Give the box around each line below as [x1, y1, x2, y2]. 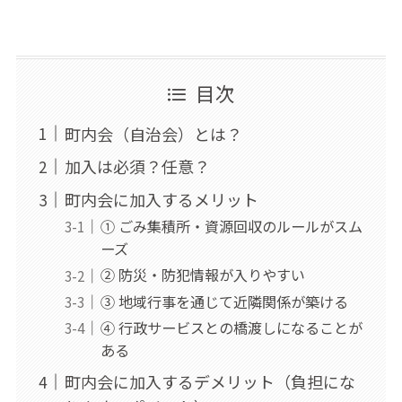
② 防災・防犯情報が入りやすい [100, 264, 305, 286]
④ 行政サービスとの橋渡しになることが [100, 316, 363, 338]
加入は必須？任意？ [64, 154, 210, 179]
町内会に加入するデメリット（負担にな [64, 370, 355, 394]
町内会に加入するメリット [64, 188, 258, 212]
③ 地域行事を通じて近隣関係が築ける [100, 290, 348, 312]
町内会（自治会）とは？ [64, 121, 242, 145]
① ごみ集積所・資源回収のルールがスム [100, 215, 363, 238]
